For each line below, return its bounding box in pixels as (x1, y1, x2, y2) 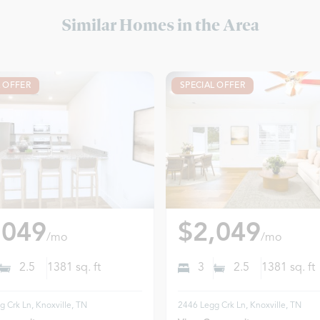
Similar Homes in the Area (61, 14, 259, 35)
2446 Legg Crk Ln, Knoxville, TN (178, 301, 301, 310)
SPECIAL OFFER (180, 81, 245, 90)
